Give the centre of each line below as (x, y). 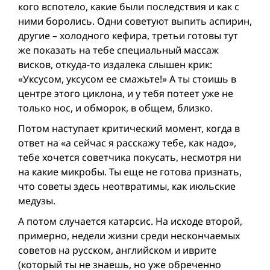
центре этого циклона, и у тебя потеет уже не (126, 94)
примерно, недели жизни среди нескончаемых (129, 236)
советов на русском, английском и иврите (117, 250)
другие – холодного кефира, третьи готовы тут (128, 36)
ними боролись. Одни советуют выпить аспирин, (135, 21)
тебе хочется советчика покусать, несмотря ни (130, 158)
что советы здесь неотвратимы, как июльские (127, 187)
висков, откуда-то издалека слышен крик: (115, 65)
